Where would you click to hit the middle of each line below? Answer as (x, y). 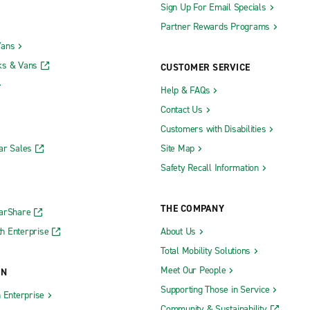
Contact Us (182, 109)
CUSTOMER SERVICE (205, 67)
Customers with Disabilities (213, 129)
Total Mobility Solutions (206, 250)
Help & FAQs (185, 90)
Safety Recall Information (210, 167)
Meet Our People (193, 270)
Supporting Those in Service (215, 289)
